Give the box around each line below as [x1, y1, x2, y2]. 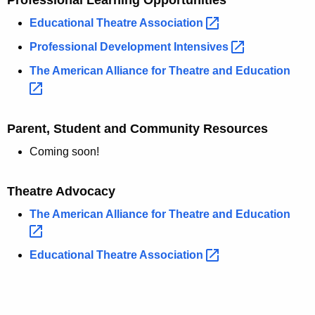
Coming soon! [30, 145, 99, 157]
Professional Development [30, 41, 174, 53]
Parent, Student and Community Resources [7, 121, 268, 136]
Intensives [174, 41, 231, 53]
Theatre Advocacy [7, 184, 115, 198]
